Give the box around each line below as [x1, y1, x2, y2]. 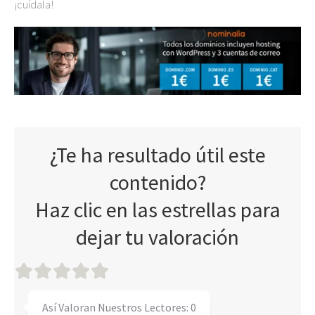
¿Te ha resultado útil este [49, 141, 266, 169]
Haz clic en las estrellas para [34, 196, 281, 224]
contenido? [109, 169, 206, 196]
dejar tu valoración [76, 224, 239, 251]
